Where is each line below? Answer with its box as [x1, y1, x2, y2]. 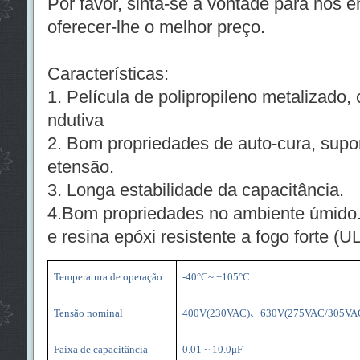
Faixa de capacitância [53, 342, 148, 355]
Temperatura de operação [53, 270, 162, 283]
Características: [47, 63, 169, 84]
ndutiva [47, 109, 104, 130]
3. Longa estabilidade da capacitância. [47, 179, 344, 200]
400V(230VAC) [182, 306, 250, 319]
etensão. [47, 156, 114, 177]
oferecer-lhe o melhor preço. [47, 16, 265, 37]
